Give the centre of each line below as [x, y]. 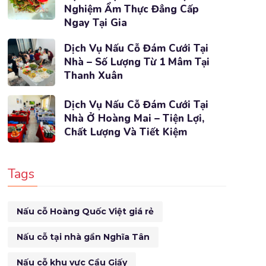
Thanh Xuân [93, 76]
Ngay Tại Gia [95, 23]
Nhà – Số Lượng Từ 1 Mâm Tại [137, 62]
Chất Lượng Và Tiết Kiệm [125, 132]
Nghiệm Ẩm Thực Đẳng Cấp [131, 9]
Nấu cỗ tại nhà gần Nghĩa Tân [83, 237]
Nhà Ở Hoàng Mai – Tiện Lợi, [134, 118]
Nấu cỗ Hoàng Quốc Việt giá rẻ [85, 211]
